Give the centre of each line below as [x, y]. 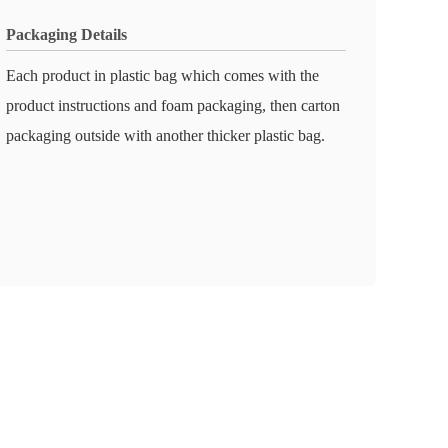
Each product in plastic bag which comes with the [162, 75]
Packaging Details [66, 34]
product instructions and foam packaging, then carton [173, 105]
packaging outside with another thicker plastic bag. [165, 135]
